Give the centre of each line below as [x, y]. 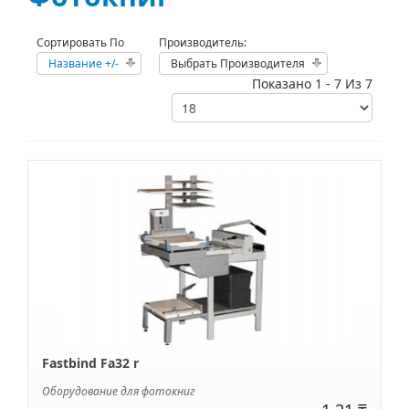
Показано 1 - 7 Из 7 [312, 83]
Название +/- [84, 63]
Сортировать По [80, 42]
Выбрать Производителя [238, 63]
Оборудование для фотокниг [119, 392]
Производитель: [203, 42]
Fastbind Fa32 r [90, 363]
